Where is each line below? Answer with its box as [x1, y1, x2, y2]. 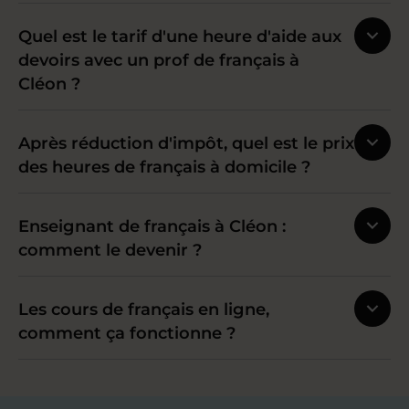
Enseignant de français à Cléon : [18, 215, 286, 236]
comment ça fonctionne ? [18, 322, 236, 343]
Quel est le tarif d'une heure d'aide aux [18, 26, 341, 47]
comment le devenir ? [18, 239, 202, 260]
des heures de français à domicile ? [18, 156, 310, 177]
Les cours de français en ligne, [18, 299, 269, 320]
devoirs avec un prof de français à [18, 49, 299, 70]
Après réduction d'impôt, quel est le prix [18, 132, 354, 153]
